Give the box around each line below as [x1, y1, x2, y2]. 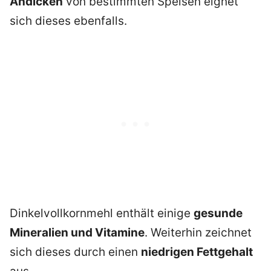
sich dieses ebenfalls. [10, 13, 127, 28]
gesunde [194, 206, 243, 221]
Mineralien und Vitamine [10, 226, 145, 240]
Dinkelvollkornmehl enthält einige [10, 206, 194, 221]
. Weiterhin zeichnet [145, 226, 252, 240]
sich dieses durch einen [10, 245, 141, 260]
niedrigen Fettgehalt [141, 245, 253, 260]
